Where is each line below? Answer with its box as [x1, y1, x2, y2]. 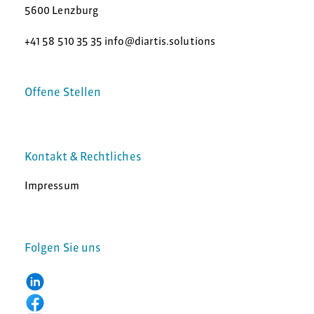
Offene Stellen [25, 85, 102, 100]
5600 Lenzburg [25, 4, 98, 18]
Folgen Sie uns [25, 240, 101, 255]
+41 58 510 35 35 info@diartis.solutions [25, 34, 215, 48]
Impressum [25, 179, 79, 193]
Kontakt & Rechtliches [25, 149, 141, 164]
